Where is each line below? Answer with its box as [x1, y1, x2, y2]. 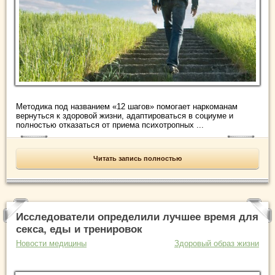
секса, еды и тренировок [16, 223, 142, 235]
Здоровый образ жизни [174, 238, 259, 248]
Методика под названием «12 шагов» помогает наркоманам [16, 101, 238, 111]
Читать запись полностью [93, 154, 182, 162]
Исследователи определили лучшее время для [16, 211, 258, 223]
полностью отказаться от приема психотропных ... [16, 120, 204, 130]
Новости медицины [16, 238, 87, 248]
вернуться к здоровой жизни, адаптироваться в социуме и [16, 110, 233, 120]
